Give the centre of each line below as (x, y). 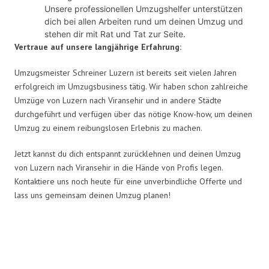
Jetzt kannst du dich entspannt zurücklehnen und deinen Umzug (128, 153)
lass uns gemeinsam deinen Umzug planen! (92, 195)
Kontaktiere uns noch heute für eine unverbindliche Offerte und (128, 181)
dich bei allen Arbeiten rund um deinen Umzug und (144, 21)
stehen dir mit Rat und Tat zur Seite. (115, 34)
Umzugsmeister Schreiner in (134, 245)
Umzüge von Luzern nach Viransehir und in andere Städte (118, 100)
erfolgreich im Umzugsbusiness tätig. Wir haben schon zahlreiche (131, 86)
